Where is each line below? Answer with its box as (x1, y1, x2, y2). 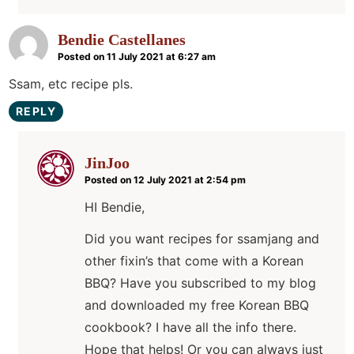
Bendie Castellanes (58, 31, 186, 49)
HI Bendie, (85, 199, 145, 216)
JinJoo (85, 154, 130, 172)
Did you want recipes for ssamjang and (85, 231, 319, 247)
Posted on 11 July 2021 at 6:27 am (58, 51, 216, 63)
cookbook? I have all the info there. (85, 319, 296, 336)
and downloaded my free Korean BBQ (85, 297, 309, 314)
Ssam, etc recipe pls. (9, 76, 133, 92)
